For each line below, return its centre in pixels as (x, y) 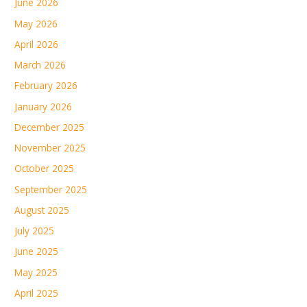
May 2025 (36, 272)
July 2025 (35, 231)
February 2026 (46, 86)
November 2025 (50, 148)
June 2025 (37, 251)
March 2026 (40, 65)
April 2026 (37, 44)
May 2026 (36, 23)
